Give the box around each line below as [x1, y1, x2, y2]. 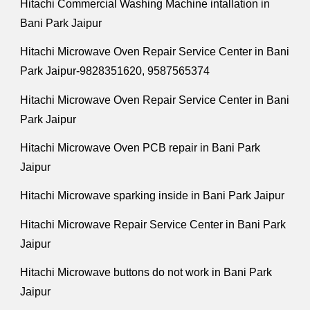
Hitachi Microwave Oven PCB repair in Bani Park [20, 142, 261, 154]
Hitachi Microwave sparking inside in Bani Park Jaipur [20, 190, 285, 202]
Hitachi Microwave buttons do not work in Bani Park [20, 266, 273, 279]
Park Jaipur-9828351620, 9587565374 [20, 65, 210, 77]
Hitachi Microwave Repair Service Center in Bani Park [20, 218, 286, 230]
